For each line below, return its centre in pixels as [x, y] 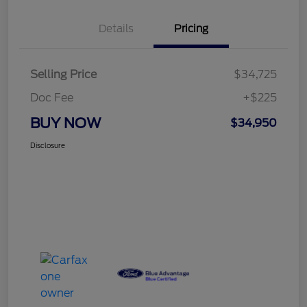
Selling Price [63, 74]
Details [116, 28]
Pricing [191, 28]
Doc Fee [52, 97]
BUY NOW [66, 123]
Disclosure [48, 145]
